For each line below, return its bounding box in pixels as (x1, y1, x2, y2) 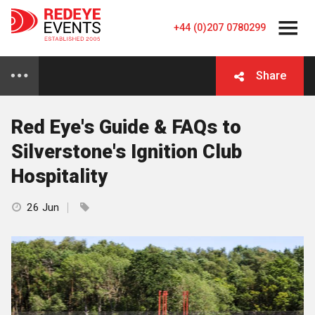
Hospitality (11, 165, 108, 188)
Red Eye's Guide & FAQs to (11, 115, 241, 139)
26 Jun (27, 200, 59, 214)
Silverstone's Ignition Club (11, 140, 242, 163)
